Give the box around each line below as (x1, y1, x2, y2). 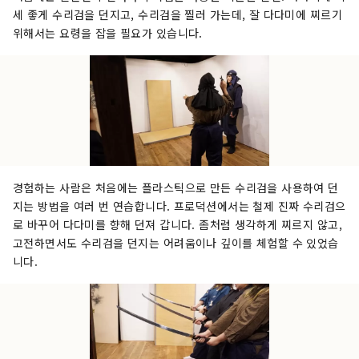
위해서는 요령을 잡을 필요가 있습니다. (13, 25, 203, 42)
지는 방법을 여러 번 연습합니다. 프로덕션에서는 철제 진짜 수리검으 (13, 198, 346, 215)
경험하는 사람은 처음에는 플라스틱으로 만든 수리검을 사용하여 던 (13, 179, 339, 196)
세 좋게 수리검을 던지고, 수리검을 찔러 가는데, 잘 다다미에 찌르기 (13, 6, 342, 23)
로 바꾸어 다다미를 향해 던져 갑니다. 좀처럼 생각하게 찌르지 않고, (13, 216, 342, 233)
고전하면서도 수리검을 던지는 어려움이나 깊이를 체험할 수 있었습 (13, 235, 339, 252)
